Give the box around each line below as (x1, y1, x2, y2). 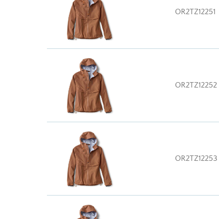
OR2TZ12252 (175, 81, 217, 89)
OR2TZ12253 (175, 154, 218, 163)
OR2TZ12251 (175, 7, 216, 16)
